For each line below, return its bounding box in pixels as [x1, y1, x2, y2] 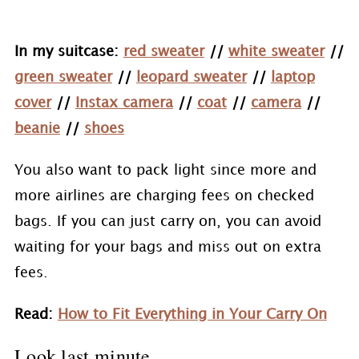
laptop [270, 71, 315, 84]
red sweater [123, 45, 204, 58]
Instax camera [75, 96, 173, 110]
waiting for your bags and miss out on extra [14, 240, 321, 254]
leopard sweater [135, 71, 247, 84]
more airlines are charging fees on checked [14, 189, 314, 203]
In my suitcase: [14, 45, 123, 58]
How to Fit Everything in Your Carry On [57, 308, 327, 321]
